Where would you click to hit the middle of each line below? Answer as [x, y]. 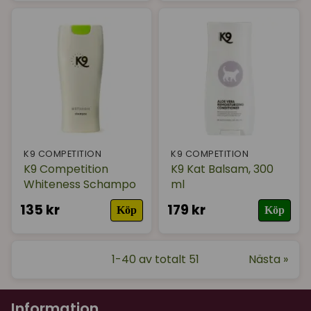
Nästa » [268, 259]
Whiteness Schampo [80, 184]
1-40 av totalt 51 [155, 259]
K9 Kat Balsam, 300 [222, 169]
